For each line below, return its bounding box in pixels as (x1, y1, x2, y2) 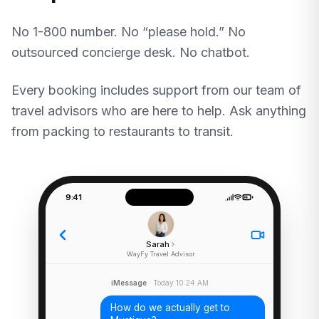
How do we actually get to (110, 302, 231, 314)
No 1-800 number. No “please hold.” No (11, 24, 246, 40)
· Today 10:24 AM (148, 278, 209, 288)
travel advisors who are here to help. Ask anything (11, 103, 306, 119)
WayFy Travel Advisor (127, 250, 195, 258)
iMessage (110, 278, 149, 288)
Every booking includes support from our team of (11, 83, 301, 98)
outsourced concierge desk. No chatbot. (11, 45, 250, 61)
